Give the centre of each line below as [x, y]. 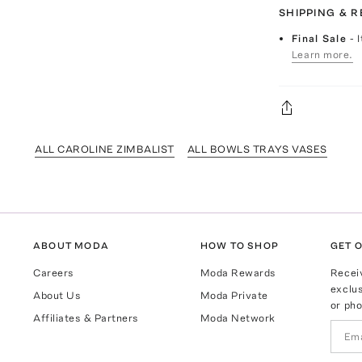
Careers [54, 273]
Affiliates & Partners [86, 318]
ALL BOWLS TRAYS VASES [257, 149]
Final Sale [321, 38]
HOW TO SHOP [239, 246]
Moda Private [234, 296]
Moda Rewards [238, 273]
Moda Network [238, 318]
